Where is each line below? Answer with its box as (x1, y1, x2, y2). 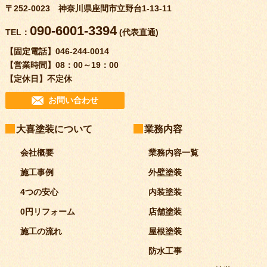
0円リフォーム (20, 206, 75, 216)
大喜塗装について (15, 123, 92, 134)
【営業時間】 (5, 60, 55, 70)
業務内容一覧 (148, 147, 198, 157)
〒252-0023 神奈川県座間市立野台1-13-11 (5, 3, 172, 13)
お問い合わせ (48, 95, 98, 105)
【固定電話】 (5, 46, 55, 56)
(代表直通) (116, 27, 159, 37)
